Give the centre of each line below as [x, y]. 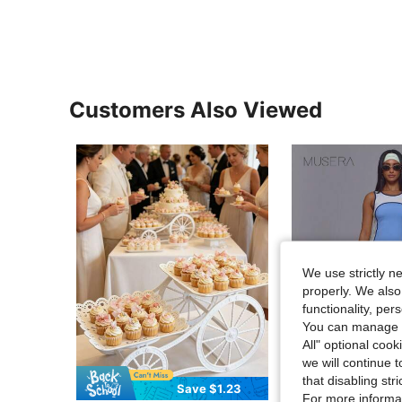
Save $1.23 [210, 389]
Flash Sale [335, 390]
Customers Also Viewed [196, 110]
